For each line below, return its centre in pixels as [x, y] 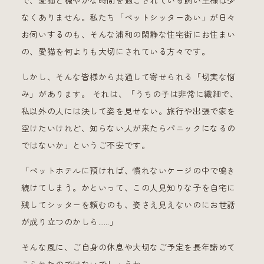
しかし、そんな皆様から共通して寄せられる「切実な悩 [128, 77]
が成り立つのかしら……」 [70, 222]
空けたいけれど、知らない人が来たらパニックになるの [128, 128]
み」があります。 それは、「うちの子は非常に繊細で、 [130, 94]
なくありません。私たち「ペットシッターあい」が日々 [128, 17]
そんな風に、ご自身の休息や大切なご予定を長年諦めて [128, 247]
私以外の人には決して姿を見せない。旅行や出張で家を [128, 111]
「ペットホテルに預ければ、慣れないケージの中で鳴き [128, 171]
